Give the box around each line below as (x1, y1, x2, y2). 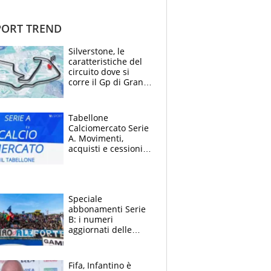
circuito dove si (68, 65, 129, 77)
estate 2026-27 (68, 152, 128, 165)
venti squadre (68, 233, 125, 246)
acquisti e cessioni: (68, 142, 145, 154)
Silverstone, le (68, 45, 125, 57)
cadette (68, 244, 99, 256)
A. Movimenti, (68, 132, 123, 144)
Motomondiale (68, 96, 127, 108)
